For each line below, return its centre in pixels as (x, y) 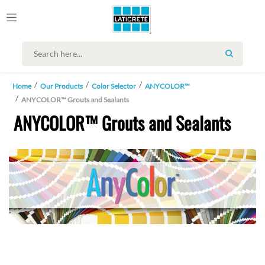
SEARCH (245, 59)
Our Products (62, 86)
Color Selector (114, 86)
